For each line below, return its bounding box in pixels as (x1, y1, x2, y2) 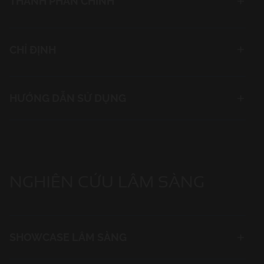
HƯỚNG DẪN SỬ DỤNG (9, 92, 128, 105)
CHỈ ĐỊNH (9, 43, 56, 56)
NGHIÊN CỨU (9, 170, 114, 194)
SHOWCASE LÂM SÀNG (9, 231, 127, 244)
